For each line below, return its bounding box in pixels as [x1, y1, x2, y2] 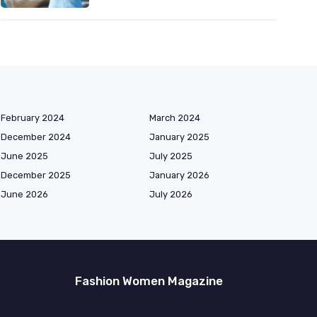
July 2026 [149, 188, 192, 200]
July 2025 [149, 150, 192, 161]
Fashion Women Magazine [75, 273, 223, 288]
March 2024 [149, 112, 200, 123]
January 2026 [149, 169, 209, 180]
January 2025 [149, 131, 209, 142]
